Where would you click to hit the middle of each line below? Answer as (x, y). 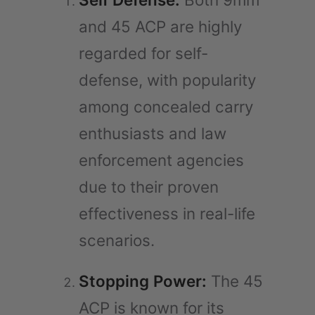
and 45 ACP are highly (160, 26)
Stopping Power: (145, 281)
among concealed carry (166, 106)
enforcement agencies (161, 160)
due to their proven (149, 186)
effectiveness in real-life (167, 213)
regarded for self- (143, 53)
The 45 (237, 281)
